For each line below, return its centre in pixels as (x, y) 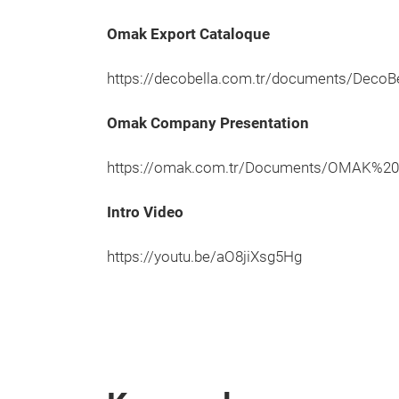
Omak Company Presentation (208, 123)
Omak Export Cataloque (188, 34)
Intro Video (145, 212)
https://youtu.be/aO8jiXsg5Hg (204, 257)
